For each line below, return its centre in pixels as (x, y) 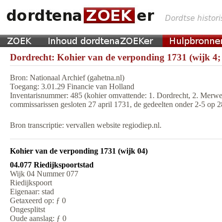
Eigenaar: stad (32, 192)
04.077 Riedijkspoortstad (52, 165)
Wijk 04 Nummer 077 (44, 174)
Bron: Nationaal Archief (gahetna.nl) (67, 78)
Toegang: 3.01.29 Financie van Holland (72, 86)
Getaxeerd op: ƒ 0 (38, 200)
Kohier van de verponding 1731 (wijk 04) (79, 151)
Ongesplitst (28, 209)
